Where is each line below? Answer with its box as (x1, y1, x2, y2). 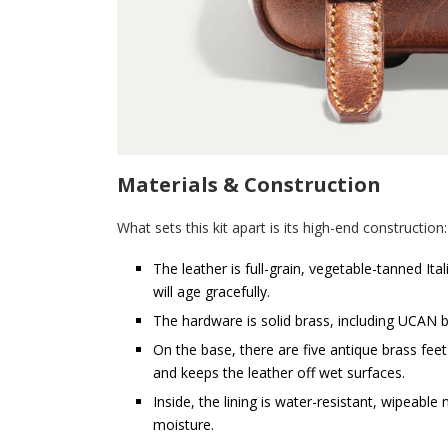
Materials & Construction (117, 171, 381, 198)
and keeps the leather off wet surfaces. (153, 363, 405, 382)
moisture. (153, 415, 214, 434)
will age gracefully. (153, 282, 270, 301)
